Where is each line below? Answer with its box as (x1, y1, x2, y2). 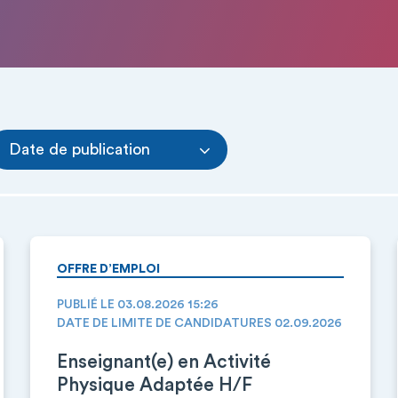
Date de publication (9, 141, 150, 157)
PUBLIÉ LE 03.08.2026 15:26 (56, 298, 219, 311)
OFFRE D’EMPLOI (56, 263, 160, 275)
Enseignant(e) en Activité (56, 353, 271, 371)
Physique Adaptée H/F (56, 376, 252, 394)
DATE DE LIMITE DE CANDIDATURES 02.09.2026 (56, 317, 342, 330)
